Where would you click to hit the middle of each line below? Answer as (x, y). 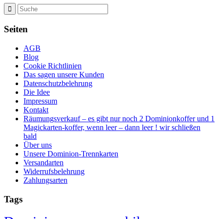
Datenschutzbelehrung (58, 83)
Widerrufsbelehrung (54, 171)
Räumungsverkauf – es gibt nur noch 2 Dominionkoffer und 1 (119, 118)
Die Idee (37, 92)
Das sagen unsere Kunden (64, 74)
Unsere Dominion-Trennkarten (71, 153)
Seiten (16, 29)
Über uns (38, 145)
